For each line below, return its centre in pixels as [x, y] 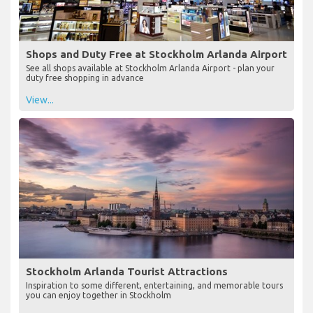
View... [40, 100]
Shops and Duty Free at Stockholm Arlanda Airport [156, 54]
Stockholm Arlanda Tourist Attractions [127, 271]
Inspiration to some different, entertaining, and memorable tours [154, 285]
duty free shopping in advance [85, 78]
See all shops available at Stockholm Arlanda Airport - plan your [150, 68]
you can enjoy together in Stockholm [99, 295]
